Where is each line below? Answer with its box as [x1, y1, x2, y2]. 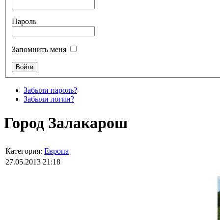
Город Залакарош [4, 114, 128, 132]
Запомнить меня [12, 45, 66, 54]
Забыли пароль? [24, 85, 77, 94]
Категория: [5, 147, 44, 156]
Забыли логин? [24, 94, 74, 103]
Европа [44, 147, 69, 156]
